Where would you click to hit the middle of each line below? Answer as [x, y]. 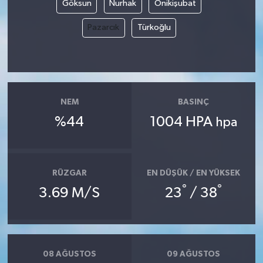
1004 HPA [183, 122]
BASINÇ [194, 102]
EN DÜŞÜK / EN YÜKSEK [194, 173]
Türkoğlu [154, 28]
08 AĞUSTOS [69, 254]
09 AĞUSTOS [194, 254]
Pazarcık [103, 28]
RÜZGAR [69, 173]
